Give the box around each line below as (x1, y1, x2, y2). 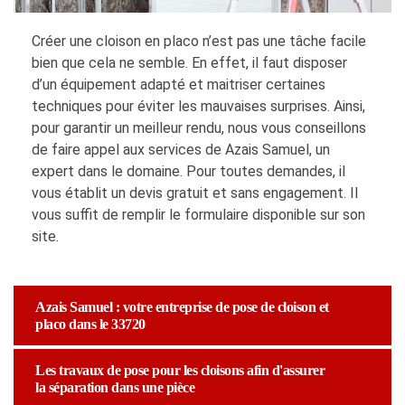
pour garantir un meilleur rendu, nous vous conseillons (32, 119, 366, 137)
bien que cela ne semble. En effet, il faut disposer (32, 54, 347, 72)
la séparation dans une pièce (35, 380, 194, 396)
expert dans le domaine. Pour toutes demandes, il (32, 163, 345, 181)
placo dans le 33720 (35, 316, 146, 333)
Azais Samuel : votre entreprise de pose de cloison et (35, 299, 329, 316)
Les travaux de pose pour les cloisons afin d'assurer (35, 363, 325, 379)
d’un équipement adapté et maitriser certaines (32, 76, 325, 94)
